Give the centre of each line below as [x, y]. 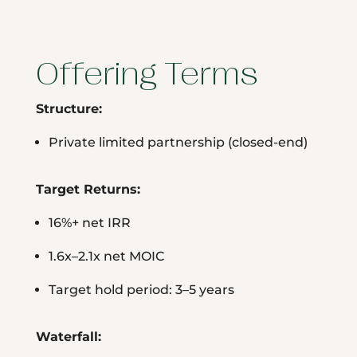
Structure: [69, 109]
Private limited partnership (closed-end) [178, 143]
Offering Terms [147, 75]
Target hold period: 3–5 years [141, 290]
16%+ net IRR [89, 223]
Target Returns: [88, 190]
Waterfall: [68, 337]
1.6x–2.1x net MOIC [106, 257]
